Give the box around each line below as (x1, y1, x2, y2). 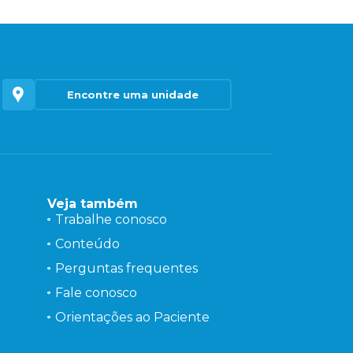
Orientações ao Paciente (54, 310, 210, 325)
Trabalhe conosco (54, 212, 167, 228)
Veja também (46, 196, 138, 212)
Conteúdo (54, 236, 120, 252)
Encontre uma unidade (66, 88, 199, 102)
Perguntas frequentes (54, 261, 198, 277)
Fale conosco (54, 285, 137, 301)
